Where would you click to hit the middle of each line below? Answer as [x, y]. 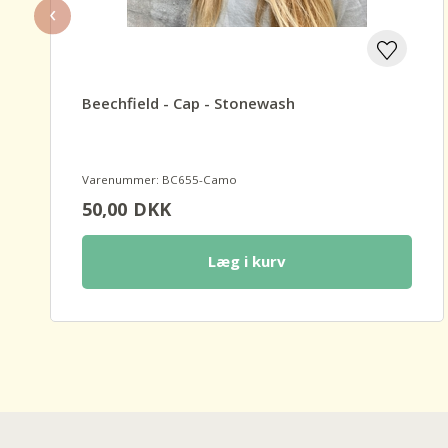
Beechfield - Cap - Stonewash [189, 103]
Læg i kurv [246, 261]
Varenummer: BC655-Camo [160, 180]
